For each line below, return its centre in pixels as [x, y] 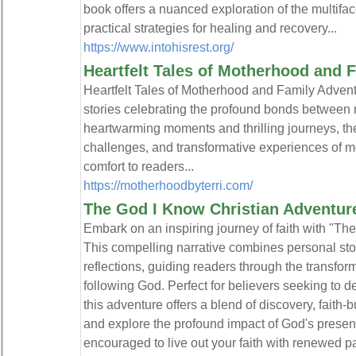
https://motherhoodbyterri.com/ [168, 185]
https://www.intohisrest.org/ [158, 47]
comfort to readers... [138, 166]
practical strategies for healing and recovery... [210, 28]
